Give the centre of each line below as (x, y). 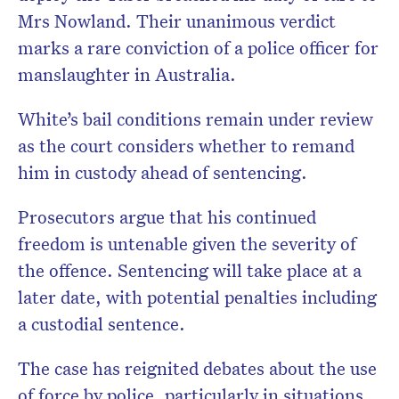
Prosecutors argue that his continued (167, 217)
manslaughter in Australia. (127, 74)
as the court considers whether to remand (186, 146)
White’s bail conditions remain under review (195, 119)
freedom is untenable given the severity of (187, 244)
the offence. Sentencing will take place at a (190, 270)
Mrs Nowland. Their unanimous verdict (177, 21)
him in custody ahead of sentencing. (163, 172)
